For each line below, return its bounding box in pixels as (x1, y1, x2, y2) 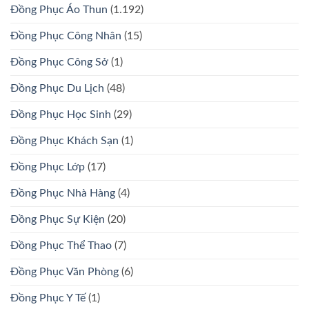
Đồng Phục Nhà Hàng (10, 188, 115, 199)
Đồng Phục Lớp (10, 161, 85, 173)
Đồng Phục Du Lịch (10, 83, 104, 94)
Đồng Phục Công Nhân (10, 30, 121, 42)
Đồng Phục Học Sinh (10, 109, 111, 121)
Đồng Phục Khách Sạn (10, 135, 119, 147)
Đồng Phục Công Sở (10, 57, 108, 68)
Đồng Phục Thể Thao (10, 240, 112, 252)
